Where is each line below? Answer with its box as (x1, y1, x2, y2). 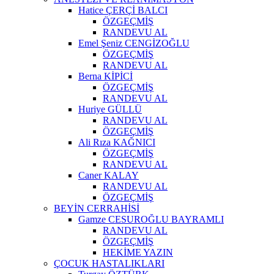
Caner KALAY (78, 169, 139, 180)
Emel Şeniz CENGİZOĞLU (78, 37, 190, 48)
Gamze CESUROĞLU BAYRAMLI (78, 213, 224, 224)
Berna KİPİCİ (78, 70, 133, 81)
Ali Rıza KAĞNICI (78, 136, 155, 147)
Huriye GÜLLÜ (78, 103, 142, 114)
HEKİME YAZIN (103, 246, 173, 257)
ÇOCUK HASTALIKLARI (54, 257, 165, 268)
